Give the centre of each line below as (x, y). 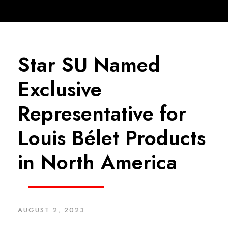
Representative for (102, 113)
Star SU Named (89, 65)
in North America (97, 162)
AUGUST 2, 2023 (51, 210)
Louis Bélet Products (112, 138)
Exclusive (60, 89)
